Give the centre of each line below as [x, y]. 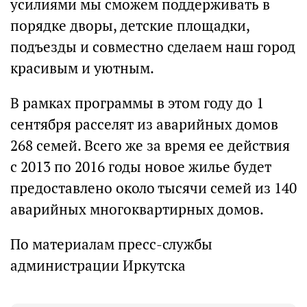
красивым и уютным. [82, 68]
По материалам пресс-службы [111, 244]
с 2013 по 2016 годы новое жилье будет [141, 167]
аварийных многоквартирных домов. [137, 209]
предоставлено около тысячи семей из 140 [153, 188]
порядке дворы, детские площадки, [130, 26]
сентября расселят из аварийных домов [144, 124]
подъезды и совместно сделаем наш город [153, 47]
